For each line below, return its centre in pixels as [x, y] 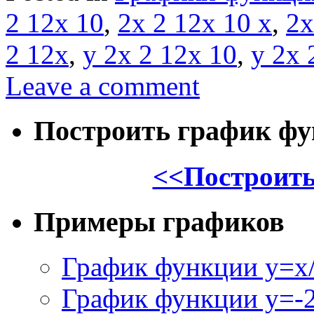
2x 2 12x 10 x [195, 22]
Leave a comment [103, 86]
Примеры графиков [159, 221]
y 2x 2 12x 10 [160, 54]
